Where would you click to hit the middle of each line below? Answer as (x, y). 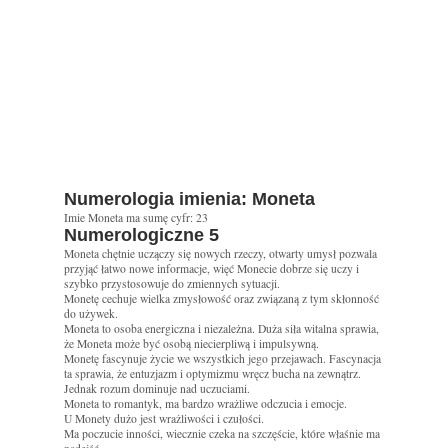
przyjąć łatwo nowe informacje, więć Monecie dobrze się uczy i (211, 269)
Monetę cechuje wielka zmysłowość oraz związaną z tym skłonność (221, 299)
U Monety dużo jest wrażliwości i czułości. (164, 419)
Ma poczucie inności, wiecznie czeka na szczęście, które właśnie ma (222, 434)
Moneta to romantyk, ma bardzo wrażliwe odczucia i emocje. (205, 404)
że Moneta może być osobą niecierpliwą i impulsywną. (191, 344)
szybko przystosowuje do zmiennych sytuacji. (172, 284)
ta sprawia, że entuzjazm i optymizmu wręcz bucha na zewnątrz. (212, 374)
